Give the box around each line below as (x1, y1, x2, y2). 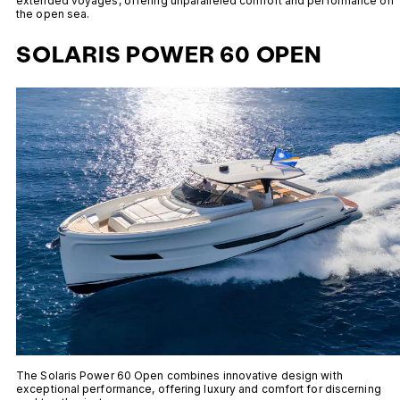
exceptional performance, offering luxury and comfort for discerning (16, 382, 381, 396)
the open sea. (16, 7, 90, 21)
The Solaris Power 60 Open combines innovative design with (16, 369, 343, 383)
